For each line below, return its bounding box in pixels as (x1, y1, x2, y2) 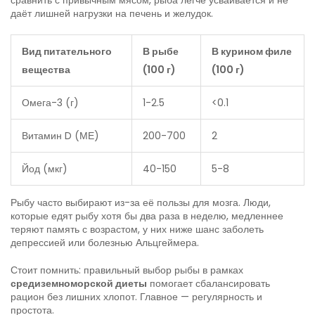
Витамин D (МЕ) (22, 129, 99, 143)
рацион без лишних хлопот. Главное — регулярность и (11, 290, 262, 304)
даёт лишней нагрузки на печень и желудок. (11, 6, 213, 21)
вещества (22, 63, 70, 77)
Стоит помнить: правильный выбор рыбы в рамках (11, 263, 243, 278)
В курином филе (212, 44, 292, 59)
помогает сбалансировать (147, 276, 270, 291)
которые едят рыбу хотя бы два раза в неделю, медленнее (11, 209, 283, 224)
